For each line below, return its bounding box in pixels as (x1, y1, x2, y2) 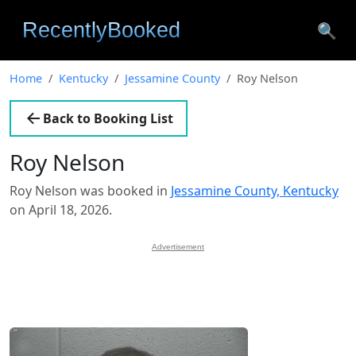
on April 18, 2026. (10, 201, 112, 219)
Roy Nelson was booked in (10, 182, 171, 199)
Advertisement (152, 242, 204, 251)
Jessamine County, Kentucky (171, 182, 339, 199)
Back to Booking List (43, 110, 173, 127)
